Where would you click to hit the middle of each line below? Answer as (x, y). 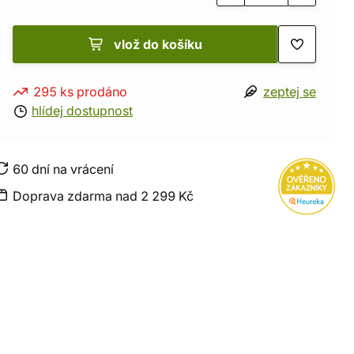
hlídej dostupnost (82, 111)
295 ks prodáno (80, 92)
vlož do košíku (158, 44)
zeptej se (290, 92)
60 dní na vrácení (63, 169)
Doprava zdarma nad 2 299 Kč (103, 196)
